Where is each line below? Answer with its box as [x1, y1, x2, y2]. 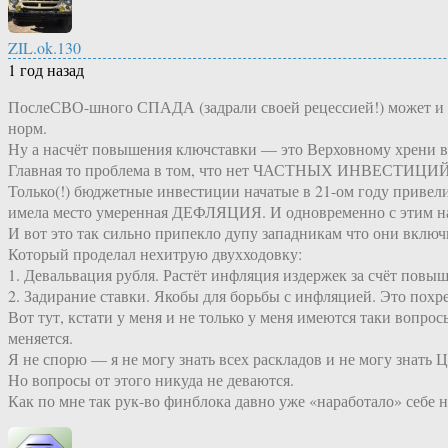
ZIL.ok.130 [8, 37, 81, 59]
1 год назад [8, 59, 84, 81]
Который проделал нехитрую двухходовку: [8, 243, 302, 265]
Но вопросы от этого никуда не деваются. [8, 369, 294, 391]
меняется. [8, 327, 73, 349]
